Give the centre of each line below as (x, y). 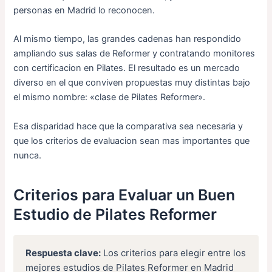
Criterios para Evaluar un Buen (124, 195)
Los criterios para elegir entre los (174, 253)
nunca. (28, 155)
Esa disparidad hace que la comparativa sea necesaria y (128, 126)
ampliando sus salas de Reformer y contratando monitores (134, 54)
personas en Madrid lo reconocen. (84, 11)
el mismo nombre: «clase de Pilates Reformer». (110, 97)
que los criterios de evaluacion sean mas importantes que (132, 141)
